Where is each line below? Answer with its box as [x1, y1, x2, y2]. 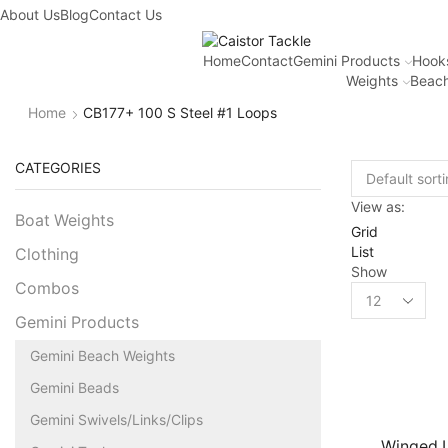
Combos [15, 278, 79, 298]
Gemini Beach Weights [30, 346, 175, 364]
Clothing [15, 244, 79, 264]
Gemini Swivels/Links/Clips [30, 410, 203, 428]
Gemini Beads [30, 378, 119, 396]
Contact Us [89, 6, 162, 23]
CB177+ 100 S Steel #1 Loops [82, 104, 277, 122]
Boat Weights [15, 210, 114, 230]
